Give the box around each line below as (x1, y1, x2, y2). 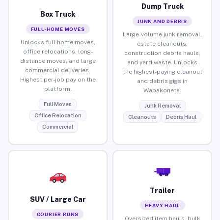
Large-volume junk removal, (123, 30, 202, 38)
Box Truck (40, 10, 75, 18)
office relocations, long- (23, 48, 93, 55)
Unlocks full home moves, (20, 38, 95, 46)
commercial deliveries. (25, 66, 90, 74)
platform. (44, 85, 72, 92)
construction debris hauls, (124, 49, 200, 56)
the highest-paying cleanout (122, 68, 202, 75)
